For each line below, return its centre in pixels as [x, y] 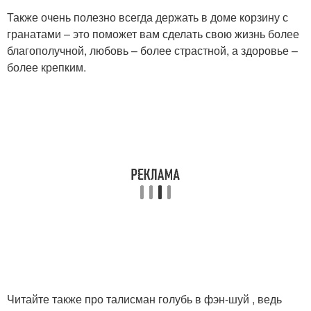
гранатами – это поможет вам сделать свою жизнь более [153, 33]
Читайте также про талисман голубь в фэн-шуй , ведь [144, 299]
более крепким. [47, 67]
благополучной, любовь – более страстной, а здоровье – [152, 50]
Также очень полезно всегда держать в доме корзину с [148, 17]
